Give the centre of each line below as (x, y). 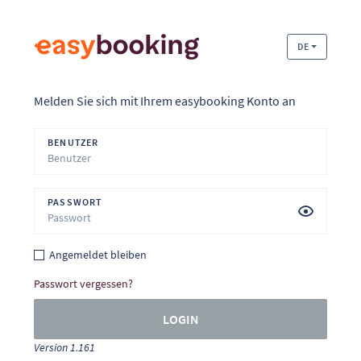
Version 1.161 (64, 347)
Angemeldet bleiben (98, 255)
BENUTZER (73, 142)
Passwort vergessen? (83, 284)
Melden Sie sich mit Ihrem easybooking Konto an (165, 101)
